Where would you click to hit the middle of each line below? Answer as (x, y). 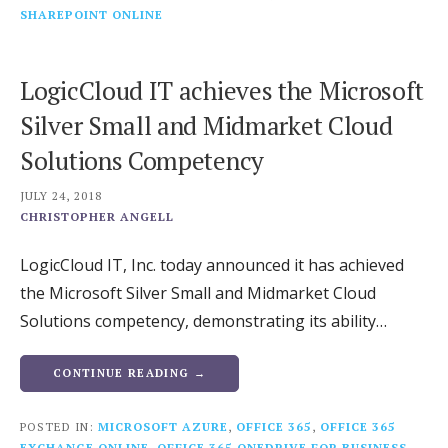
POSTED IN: (59, 426)
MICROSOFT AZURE (163, 426)
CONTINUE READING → (129, 372)
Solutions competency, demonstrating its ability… (203, 320)
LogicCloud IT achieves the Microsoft (222, 91)
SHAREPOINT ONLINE (91, 15)
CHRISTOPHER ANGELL (97, 216)
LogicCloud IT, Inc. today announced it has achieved (212, 264)
